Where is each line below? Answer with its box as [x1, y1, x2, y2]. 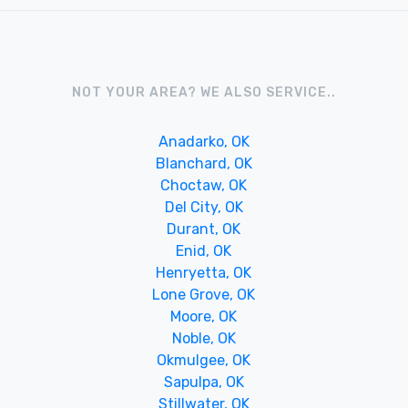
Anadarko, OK [158, 132, 250, 150]
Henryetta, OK [156, 263, 252, 281]
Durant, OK [167, 219, 241, 238]
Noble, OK [171, 329, 236, 347]
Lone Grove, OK [152, 285, 256, 303]
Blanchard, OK [155, 154, 252, 172]
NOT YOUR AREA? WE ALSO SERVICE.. [72, 84, 336, 100]
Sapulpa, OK [163, 372, 244, 391]
